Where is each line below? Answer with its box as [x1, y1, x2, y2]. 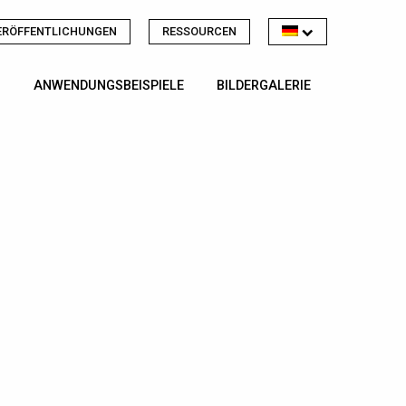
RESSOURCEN [162, 24, 237, 38]
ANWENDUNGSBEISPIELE [33, 78, 184, 94]
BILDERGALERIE [217, 78, 311, 94]
